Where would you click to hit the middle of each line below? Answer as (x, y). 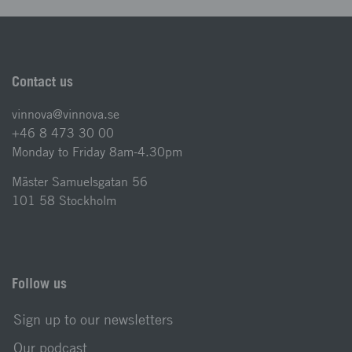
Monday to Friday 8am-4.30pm (97, 152)
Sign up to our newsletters (93, 319)
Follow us (39, 283)
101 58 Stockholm (64, 201)
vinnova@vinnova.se (66, 114)
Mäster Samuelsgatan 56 (80, 182)
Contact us (42, 81)
